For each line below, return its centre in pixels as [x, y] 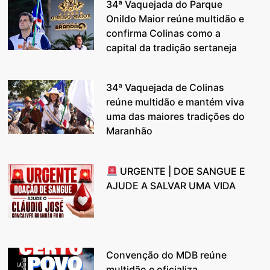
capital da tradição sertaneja [172, 47]
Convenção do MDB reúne [167, 255]
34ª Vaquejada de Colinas [165, 88]
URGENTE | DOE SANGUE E [181, 171]
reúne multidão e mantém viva [175, 102]
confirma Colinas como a [164, 33]
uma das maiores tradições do [176, 117]
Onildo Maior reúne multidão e [175, 18]
